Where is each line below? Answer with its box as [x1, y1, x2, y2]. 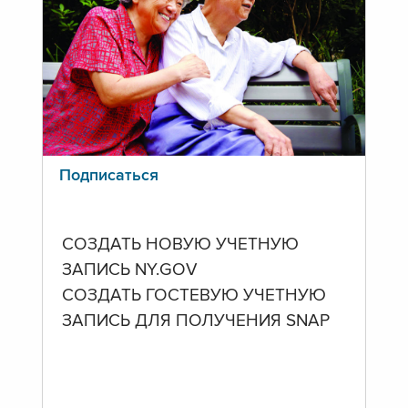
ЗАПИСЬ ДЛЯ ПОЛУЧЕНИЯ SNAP [61, 312, 330, 330]
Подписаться [59, 167, 158, 184]
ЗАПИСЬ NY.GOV [61, 261, 198, 279]
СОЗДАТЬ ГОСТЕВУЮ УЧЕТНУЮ [61, 287, 326, 304]
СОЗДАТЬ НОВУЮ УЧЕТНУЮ [61, 236, 299, 253]
